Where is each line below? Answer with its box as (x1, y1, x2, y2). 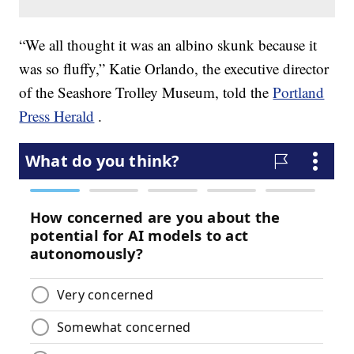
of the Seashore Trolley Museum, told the (19, 82, 273, 103)
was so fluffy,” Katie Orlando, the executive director (19, 58, 330, 79)
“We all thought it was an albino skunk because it (19, 35, 318, 55)
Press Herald (19, 106, 95, 126)
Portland (273, 82, 325, 103)
